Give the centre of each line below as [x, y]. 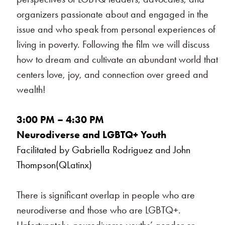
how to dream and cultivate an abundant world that [118, 59]
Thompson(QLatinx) [54, 165]
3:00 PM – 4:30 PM [82, 120]
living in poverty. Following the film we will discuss [113, 44]
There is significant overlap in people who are [106, 195]
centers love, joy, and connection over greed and [113, 74]
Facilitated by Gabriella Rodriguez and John [104, 150]
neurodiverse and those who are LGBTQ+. [99, 210]
